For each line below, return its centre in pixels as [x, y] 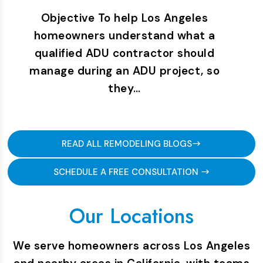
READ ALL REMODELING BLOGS [127, 144]
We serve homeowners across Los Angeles [131, 246]
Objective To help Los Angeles [124, 18]
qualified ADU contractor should [124, 53]
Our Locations [131, 216]
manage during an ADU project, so [124, 71]
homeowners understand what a [124, 36]
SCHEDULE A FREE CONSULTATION [127, 172]
